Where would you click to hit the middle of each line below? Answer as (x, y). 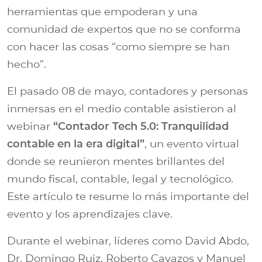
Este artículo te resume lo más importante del (128, 196)
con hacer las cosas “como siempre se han (118, 46)
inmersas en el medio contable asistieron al (122, 108)
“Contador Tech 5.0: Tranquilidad (141, 126)
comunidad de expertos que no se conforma (124, 29)
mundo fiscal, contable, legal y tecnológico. (120, 179)
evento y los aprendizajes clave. (90, 214)
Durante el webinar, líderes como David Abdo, (128, 241)
